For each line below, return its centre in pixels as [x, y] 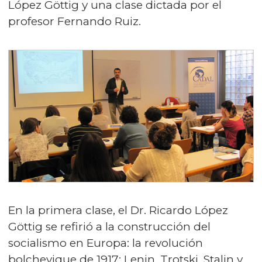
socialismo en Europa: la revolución [106, 243]
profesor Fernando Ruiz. [77, 21]
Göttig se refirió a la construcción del [109, 227]
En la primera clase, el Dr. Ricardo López [118, 211]
